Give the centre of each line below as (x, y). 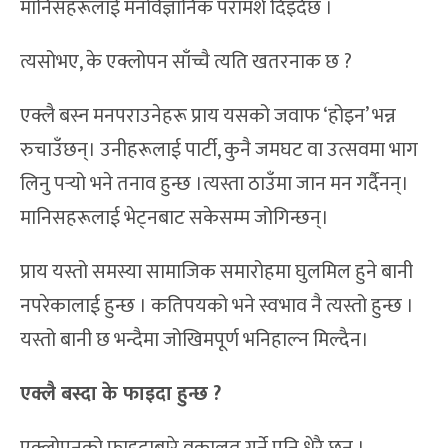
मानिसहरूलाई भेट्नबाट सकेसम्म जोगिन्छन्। (174, 218)
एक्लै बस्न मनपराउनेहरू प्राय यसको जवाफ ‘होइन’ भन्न (208, 116)
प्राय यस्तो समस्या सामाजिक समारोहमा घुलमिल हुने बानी (216, 272)
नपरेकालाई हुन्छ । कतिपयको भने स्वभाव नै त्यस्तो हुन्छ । (217, 306)
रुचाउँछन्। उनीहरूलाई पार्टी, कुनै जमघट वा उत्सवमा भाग (219, 150)
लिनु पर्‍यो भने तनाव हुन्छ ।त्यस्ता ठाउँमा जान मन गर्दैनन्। (214, 184)
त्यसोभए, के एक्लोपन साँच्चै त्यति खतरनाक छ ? (186, 62)
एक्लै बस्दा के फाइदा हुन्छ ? (120, 394)
